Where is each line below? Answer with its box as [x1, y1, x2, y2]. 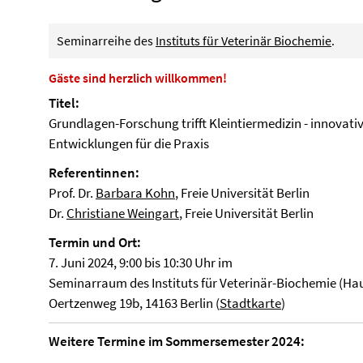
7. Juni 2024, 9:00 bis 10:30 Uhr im [49, 254, 233, 271]
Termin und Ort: [49, 233, 141, 251]
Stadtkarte [220, 294, 281, 312]
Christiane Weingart [66, 204, 179, 222]
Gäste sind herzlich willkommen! [49, 70, 227, 86]
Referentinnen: [49, 164, 139, 181]
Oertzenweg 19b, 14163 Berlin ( [49, 294, 220, 312]
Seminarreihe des [57, 32, 156, 49]
